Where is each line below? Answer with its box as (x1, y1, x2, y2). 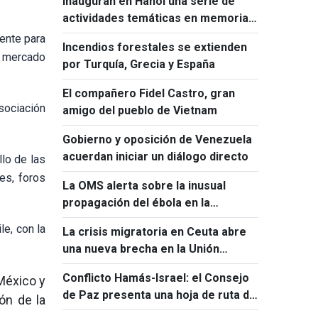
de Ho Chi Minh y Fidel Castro (62, 28, 219, 42)
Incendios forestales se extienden (62, 40, 247, 54)
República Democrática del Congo (62, 213, 244, 226)
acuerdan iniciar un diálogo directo (62, 150, 248, 163)
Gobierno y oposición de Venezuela (62, 133, 252, 146)
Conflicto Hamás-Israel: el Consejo (62, 271, 249, 285)
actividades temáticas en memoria (62, 11, 248, 25)
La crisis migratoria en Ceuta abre (62, 225, 246, 238)
